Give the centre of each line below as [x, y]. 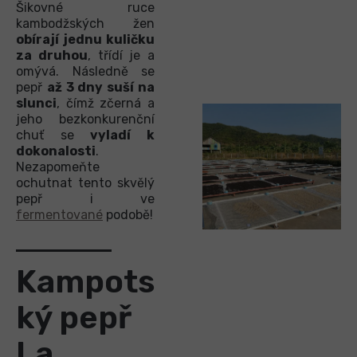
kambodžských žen [85, 24]
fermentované [59, 215]
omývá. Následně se [85, 72]
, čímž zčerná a [106, 104]
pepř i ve [85, 199]
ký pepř [74, 318]
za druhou [52, 56]
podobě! [128, 215]
